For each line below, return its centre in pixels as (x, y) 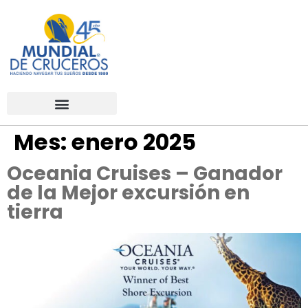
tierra (35, 212)
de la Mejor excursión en (128, 193)
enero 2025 (134, 142)
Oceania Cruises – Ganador (145, 174)
